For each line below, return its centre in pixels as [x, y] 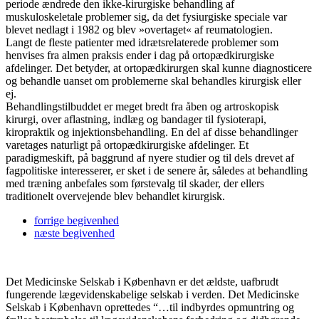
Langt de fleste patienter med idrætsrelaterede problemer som [142, 42]
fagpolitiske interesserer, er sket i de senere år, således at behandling [157, 170]
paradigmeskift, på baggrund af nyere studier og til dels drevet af [150, 157]
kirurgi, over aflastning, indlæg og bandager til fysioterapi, [136, 119]
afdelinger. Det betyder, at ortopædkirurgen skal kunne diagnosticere [159, 68]
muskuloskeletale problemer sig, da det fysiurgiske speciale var [146, 16]
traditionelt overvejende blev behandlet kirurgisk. [115, 196]
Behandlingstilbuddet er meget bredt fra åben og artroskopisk [142, 106]
